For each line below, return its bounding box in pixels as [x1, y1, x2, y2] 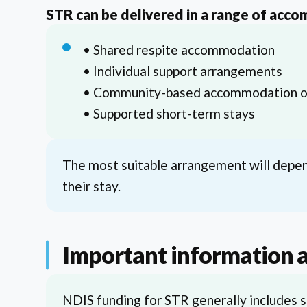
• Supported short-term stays [83, 106, 256, 122]
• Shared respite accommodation [83, 42, 275, 58]
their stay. [62, 178, 121, 195]
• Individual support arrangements [83, 63, 283, 79]
